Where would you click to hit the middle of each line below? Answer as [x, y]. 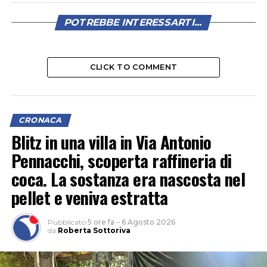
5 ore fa [101, 222]
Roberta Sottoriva [94, 231]
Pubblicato [66, 222]
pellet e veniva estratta [89, 198]
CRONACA [40, 120]
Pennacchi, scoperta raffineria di [121, 161]
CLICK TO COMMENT [133, 67]
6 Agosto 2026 [148, 222]
